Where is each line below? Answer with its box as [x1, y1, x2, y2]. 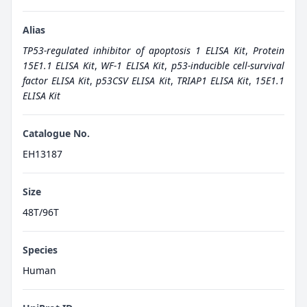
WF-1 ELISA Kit [101, 58, 165, 72]
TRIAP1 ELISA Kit [176, 73, 249, 87]
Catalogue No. [23, 126, 90, 140]
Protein [253, 43, 284, 57]
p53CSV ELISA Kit [96, 73, 171, 87]
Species [23, 243, 58, 256]
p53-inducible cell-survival [171, 58, 285, 72]
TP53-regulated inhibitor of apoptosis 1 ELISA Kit [23, 43, 245, 57]
